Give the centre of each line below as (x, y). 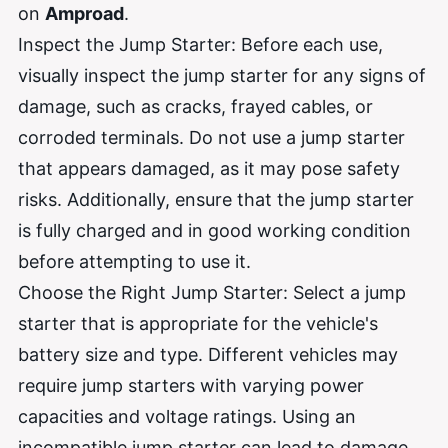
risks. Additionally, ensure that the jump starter (216, 199)
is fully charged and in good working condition (214, 230)
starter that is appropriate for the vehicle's (198, 323)
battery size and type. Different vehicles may (208, 354)
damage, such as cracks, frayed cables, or (195, 106)
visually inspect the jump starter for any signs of (222, 75)
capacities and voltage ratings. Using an (187, 416)
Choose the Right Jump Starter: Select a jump (212, 292)
